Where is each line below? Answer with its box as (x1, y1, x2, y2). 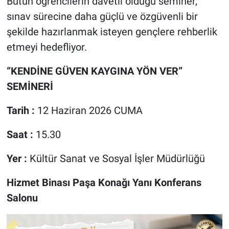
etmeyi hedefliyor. (6, 40, 87, 53)
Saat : (6, 128, 33, 141)
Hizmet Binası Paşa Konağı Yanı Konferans (6, 176, 201, 189)
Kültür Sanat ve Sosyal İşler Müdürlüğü (29, 152, 205, 165)
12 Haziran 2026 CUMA (37, 104, 143, 117)
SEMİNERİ (6, 80, 53, 93)
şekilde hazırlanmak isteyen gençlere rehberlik (6, 25, 217, 38)
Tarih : (6, 104, 37, 117)
